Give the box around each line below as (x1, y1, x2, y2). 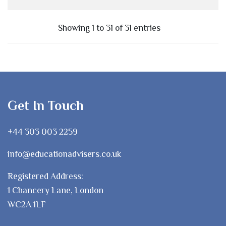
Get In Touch (8, 97, 84, 113)
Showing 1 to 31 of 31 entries (58, 23, 160, 33)
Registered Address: (8, 171, 83, 181)
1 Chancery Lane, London (8, 185, 103, 195)
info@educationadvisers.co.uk (8, 148, 121, 159)
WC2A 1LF (8, 199, 46, 209)
